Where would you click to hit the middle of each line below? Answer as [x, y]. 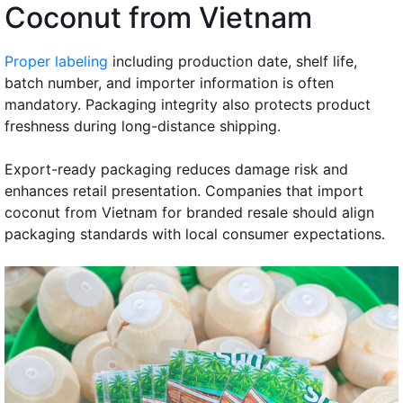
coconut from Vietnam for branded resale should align [189, 212]
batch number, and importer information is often [169, 82]
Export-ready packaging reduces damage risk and [176, 169]
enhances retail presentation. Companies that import [184, 190]
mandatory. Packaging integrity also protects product [188, 104]
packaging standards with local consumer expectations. [195, 233]
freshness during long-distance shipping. [143, 125]
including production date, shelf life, [233, 61]
